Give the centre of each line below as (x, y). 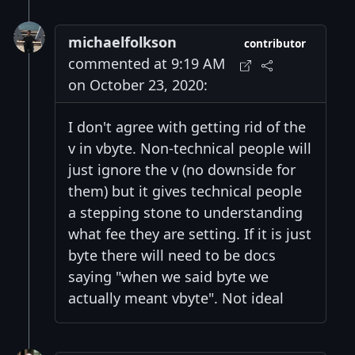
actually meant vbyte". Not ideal (176, 298)
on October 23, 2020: (138, 85)
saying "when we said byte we (168, 277)
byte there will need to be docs (172, 256)
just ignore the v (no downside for (182, 170)
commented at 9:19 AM (147, 64)
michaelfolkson (122, 42)
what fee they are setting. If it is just (190, 234)
